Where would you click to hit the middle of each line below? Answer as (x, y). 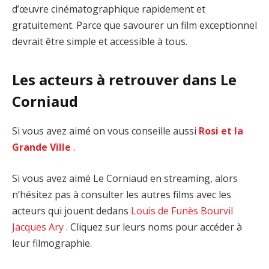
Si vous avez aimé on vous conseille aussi (105, 131)
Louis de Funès (165, 210)
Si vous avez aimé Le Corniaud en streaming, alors (125, 178)
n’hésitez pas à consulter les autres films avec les (122, 194)
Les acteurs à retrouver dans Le (124, 80)
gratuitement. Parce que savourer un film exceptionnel (134, 25)
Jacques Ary (38, 227)
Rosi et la (221, 131)
